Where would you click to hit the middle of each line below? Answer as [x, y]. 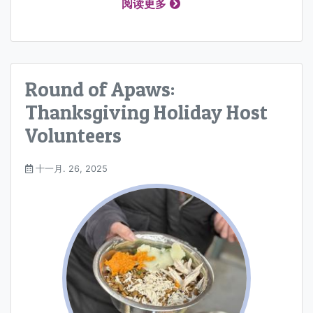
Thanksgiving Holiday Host [146, 112]
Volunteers [73, 135]
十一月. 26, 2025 [70, 169]
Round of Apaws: [100, 89]
